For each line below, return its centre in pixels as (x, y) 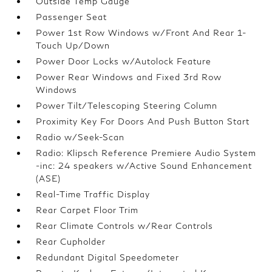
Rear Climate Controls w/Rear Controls (125, 226)
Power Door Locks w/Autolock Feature (124, 61)
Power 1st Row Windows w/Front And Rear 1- (141, 32)
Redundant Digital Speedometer (108, 257)
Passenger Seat (72, 17)
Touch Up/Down (73, 45)
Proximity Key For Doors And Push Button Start (143, 121)
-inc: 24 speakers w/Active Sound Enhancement (144, 165)
